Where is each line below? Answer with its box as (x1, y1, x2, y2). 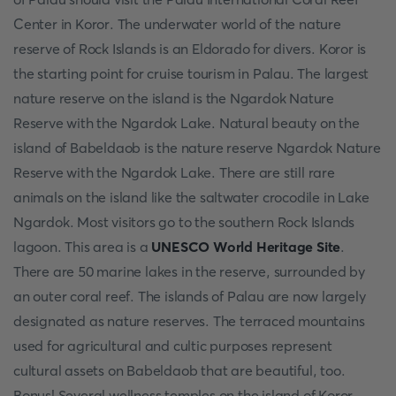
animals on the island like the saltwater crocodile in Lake (13, 188, 369, 206)
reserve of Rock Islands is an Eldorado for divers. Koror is (13, 40, 367, 57)
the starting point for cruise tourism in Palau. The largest (13, 65, 369, 82)
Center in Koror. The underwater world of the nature (13, 15, 341, 33)
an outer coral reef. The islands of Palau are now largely (13, 287, 366, 305)
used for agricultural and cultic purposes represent (13, 337, 332, 354)
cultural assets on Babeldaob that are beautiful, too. (13, 362, 346, 379)
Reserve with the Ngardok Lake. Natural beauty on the (13, 114, 360, 132)
